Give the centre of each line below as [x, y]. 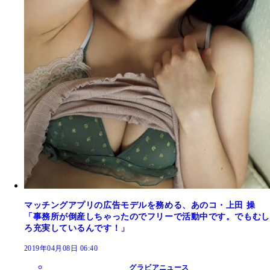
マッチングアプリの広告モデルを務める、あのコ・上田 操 [140, 205]
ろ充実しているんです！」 [77, 228]
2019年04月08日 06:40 [61, 248]
